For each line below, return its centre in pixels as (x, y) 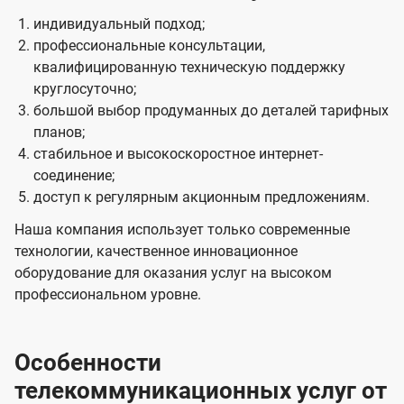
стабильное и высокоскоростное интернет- (178, 154)
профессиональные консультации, (149, 46)
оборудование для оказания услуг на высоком (173, 273)
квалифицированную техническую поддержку (189, 68)
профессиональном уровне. (108, 295)
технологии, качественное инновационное (156, 252)
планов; (59, 133)
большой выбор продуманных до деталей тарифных (211, 111)
